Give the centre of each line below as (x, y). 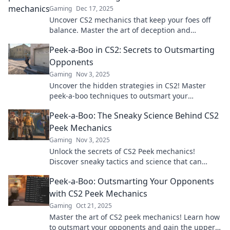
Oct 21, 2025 (94, 206)
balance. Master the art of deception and (120, 30)
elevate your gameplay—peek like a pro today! (129, 172)
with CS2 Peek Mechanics (98, 194)
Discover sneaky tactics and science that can (126, 161)
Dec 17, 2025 (95, 8)
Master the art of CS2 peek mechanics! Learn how (135, 217)
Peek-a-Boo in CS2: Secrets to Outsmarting (132, 50)
